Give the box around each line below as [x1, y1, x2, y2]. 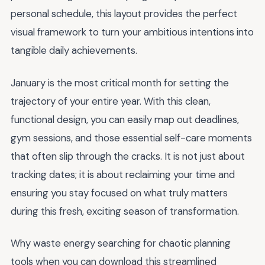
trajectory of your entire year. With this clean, [11, 94, 211, 108]
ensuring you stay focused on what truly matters [11, 186, 228, 199]
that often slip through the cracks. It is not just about [11, 149, 245, 163]
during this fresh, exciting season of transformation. [11, 204, 239, 218]
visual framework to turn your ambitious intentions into [11, 25, 254, 38]
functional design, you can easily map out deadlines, [11, 112, 239, 126]
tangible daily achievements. [11, 44, 137, 57]
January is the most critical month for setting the [11, 76, 229, 89]
